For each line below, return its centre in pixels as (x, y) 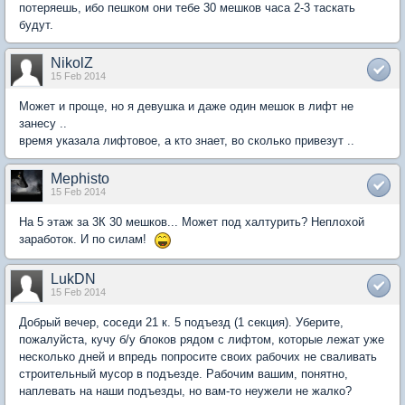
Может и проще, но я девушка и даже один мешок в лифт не (186, 106)
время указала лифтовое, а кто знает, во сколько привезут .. (187, 141)
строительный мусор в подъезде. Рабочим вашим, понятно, (184, 373)
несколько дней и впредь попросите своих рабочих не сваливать (198, 356)
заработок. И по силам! (86, 239)
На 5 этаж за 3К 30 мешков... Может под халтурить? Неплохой (192, 222)
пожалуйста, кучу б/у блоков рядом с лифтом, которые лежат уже (202, 339)
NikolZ (72, 63)
